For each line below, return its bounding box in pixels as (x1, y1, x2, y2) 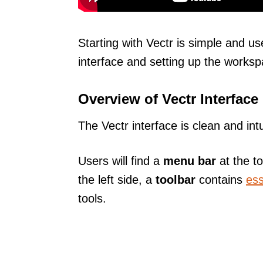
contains (195, 173, 246, 186)
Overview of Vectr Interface (78, 90, 258, 107)
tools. (78, 191, 106, 205)
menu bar (163, 154, 216, 167)
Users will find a (78, 154, 163, 167)
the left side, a (78, 173, 156, 186)
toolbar (156, 173, 195, 186)
